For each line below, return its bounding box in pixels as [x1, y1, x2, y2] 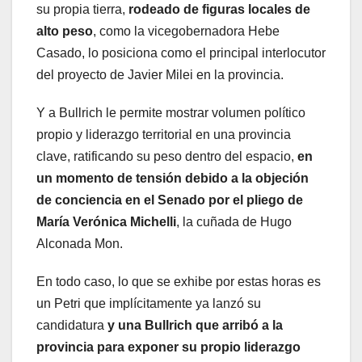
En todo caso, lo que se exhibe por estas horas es [36, 275, 321, 289]
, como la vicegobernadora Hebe [93, 24, 280, 39]
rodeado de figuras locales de [128, 2, 310, 17]
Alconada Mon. [36, 237, 123, 251]
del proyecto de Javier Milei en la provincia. [36, 68, 284, 82]
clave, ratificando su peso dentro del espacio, [36, 149, 297, 164]
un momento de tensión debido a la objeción [36, 171, 309, 186]
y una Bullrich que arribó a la [107, 318, 283, 333]
